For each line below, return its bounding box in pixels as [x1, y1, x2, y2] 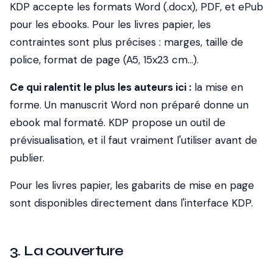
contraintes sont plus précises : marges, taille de [10, 35, 243, 49]
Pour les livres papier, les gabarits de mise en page [10, 179, 254, 192]
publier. [10, 151, 44, 165]
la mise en [191, 80, 243, 94]
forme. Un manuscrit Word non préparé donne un [10, 98, 249, 112]
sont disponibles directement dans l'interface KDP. [10, 196, 253, 210]
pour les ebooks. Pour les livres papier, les [10, 18, 211, 31]
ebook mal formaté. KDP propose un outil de [10, 116, 225, 129]
